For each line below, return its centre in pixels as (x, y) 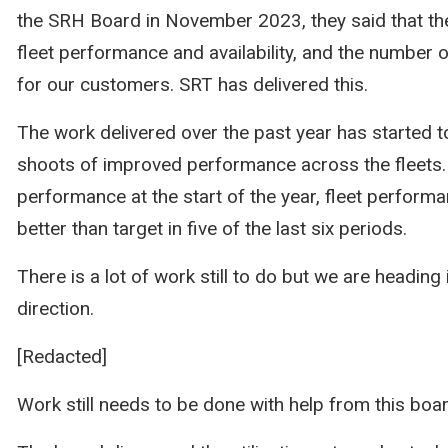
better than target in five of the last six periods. (211, 228)
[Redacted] (61, 356)
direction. (55, 308)
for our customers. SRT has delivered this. (192, 84)
